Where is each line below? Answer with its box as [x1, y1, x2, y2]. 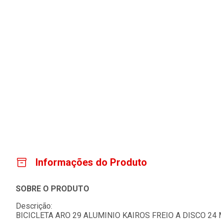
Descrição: [16, 201, 52, 211]
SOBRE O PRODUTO [16, 184, 89, 194]
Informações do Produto [36, 156, 147, 169]
